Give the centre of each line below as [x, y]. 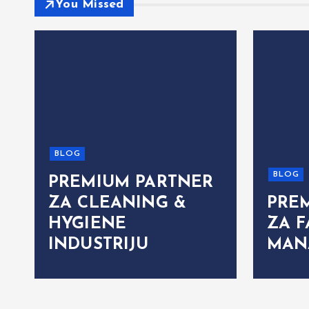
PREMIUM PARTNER [131, 183]
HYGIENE [88, 225]
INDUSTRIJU [99, 245]
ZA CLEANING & [118, 204]
